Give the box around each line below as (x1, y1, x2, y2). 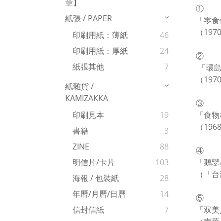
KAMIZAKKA (65, 93, 108, 104)
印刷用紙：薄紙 (73, 30, 128, 41)
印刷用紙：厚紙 (73, 45, 128, 57)
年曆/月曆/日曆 (73, 188, 126, 200)
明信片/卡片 (73, 157, 115, 168)
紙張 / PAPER (65, 13, 112, 24)
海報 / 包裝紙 (73, 173, 119, 184)
